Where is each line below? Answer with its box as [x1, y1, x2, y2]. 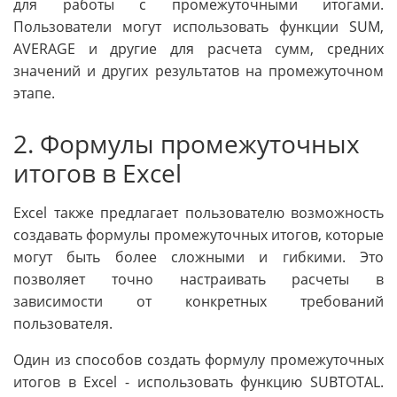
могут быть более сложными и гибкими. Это [13, 247, 384, 268]
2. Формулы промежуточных [13, 126, 360, 160]
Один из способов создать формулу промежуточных [13, 350, 384, 370]
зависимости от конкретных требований [13, 292, 384, 312]
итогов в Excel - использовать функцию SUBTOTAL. [13, 372, 384, 393]
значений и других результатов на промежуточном [13, 60, 384, 81]
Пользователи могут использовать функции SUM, [13, 16, 384, 36]
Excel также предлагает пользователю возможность [13, 203, 384, 223]
